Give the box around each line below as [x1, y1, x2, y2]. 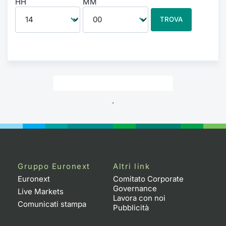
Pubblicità [113, 202, 149, 212]
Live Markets [18, 186, 64, 196]
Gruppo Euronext [18, 161, 90, 171]
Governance [113, 183, 157, 193]
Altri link [113, 161, 150, 171]
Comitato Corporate [113, 174, 184, 184]
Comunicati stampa [18, 199, 86, 209]
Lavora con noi [113, 193, 165, 203]
